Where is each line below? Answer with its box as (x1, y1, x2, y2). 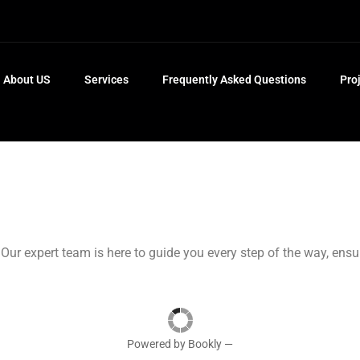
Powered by (127, 337, 188, 350)
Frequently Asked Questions (162, 73, 307, 86)
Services (84, 73, 129, 86)
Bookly (188, 337, 222, 350)
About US (3, 73, 51, 86)
